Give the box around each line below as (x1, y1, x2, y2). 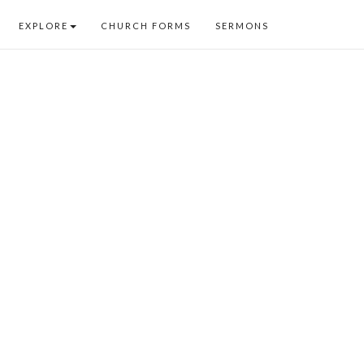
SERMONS (215, 20, 269, 31)
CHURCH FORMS (101, 20, 191, 31)
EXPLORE (19, 20, 68, 31)
